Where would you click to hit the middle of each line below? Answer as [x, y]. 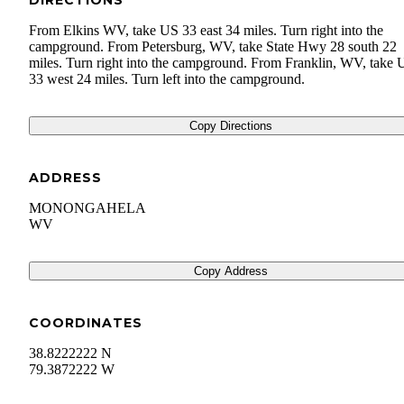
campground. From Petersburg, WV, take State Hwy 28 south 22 [213, 47]
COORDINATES [86, 323]
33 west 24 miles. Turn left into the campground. [167, 79]
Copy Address [231, 271]
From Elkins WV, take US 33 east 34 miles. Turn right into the [206, 31]
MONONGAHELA [87, 208]
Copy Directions [231, 126]
